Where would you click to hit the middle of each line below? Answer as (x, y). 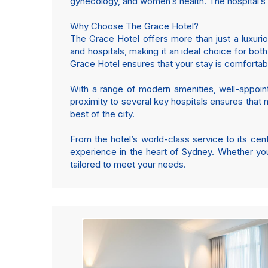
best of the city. (102, 114)
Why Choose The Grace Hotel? (134, 26)
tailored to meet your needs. (128, 164)
